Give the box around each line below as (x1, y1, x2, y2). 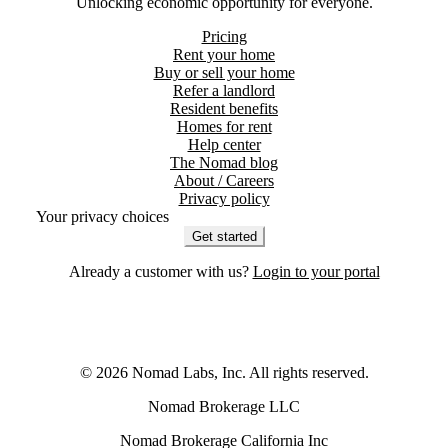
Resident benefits (170, 99, 278, 117)
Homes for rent (176, 117, 272, 135)
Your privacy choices (36, 207, 169, 225)
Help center (187, 135, 261, 153)
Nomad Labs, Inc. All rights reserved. (127, 364, 369, 381)
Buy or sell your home (153, 63, 295, 81)
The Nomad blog (170, 153, 278, 171)
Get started (191, 228, 257, 244)
